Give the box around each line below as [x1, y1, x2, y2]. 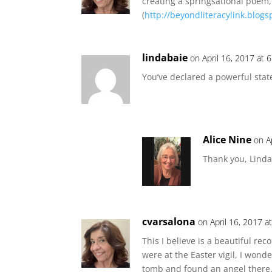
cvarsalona [142, 215, 196, 228]
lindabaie [142, 51, 188, 64]
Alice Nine [203, 133, 252, 146]
